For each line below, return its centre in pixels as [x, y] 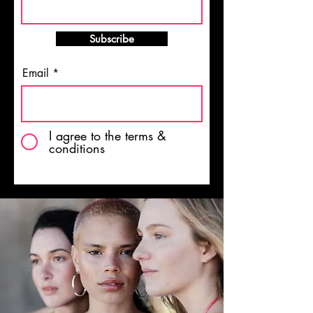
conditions [77, 148]
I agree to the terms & [108, 136]
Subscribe [112, 39]
